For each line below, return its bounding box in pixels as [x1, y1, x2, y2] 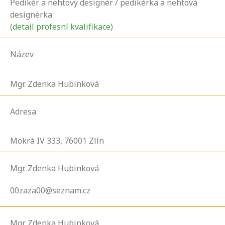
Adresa [10, 105, 36, 117]
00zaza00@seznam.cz [10, 185, 90, 196]
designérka [10, 9, 52, 21]
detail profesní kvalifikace [13, 21, 110, 33]
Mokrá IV [10, 135, 45, 147]
